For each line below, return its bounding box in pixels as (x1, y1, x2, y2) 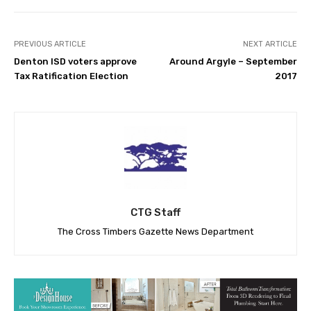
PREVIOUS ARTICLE (14, 40, 86, 49)
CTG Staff (131, 206, 180, 219)
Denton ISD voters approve (14, 56, 137, 67)
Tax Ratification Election (14, 71, 128, 82)
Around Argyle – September (169, 56, 297, 67)
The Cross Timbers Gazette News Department (58, 226, 253, 237)
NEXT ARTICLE (242, 40, 297, 49)
